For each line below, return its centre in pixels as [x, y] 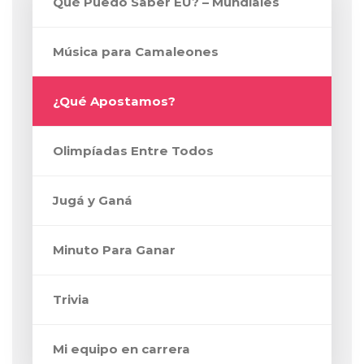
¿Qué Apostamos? [114, 102]
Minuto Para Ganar [114, 250]
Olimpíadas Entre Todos [133, 151]
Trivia [71, 300]
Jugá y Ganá [93, 201]
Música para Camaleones [136, 52]
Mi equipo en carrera [121, 349]
